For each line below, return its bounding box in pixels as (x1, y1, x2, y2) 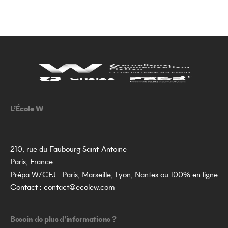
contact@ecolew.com (44, 184, 115, 192)
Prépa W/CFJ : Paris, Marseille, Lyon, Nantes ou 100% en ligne (10, 172, 218, 180)
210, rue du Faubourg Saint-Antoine (10, 146, 127, 154)
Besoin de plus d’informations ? (10, 216, 117, 224)
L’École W (10, 105, 44, 113)
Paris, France (10, 159, 53, 167)
